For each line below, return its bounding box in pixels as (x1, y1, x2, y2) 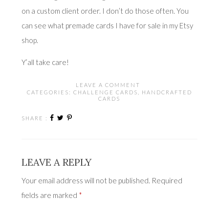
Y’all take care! (21, 58, 69, 67)
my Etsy (169, 21, 193, 30)
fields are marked (21, 191, 79, 200)
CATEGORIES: (26, 89, 73, 96)
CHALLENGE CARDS (73, 89, 138, 96)
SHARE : (21, 115, 50, 122)
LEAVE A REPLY (21, 156, 91, 169)
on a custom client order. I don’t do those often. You (21, 6, 189, 16)
